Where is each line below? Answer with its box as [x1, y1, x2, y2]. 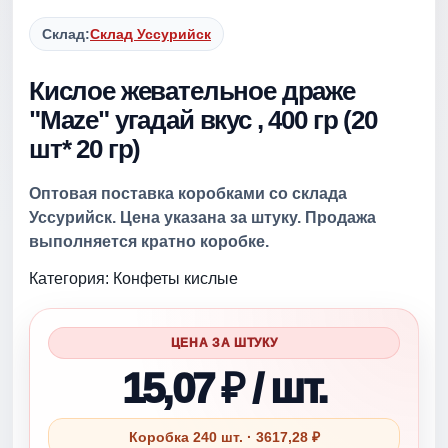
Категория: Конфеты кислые [29, 270, 238, 287]
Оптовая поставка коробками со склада [29, 185, 347, 202]
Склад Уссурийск [90, 26, 211, 42]
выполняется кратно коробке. [29, 233, 269, 250]
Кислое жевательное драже [29, 76, 355, 106]
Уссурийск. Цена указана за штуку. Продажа [29, 209, 376, 226]
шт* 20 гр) [29, 134, 141, 164]
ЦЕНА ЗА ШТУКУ [170, 336, 278, 350]
